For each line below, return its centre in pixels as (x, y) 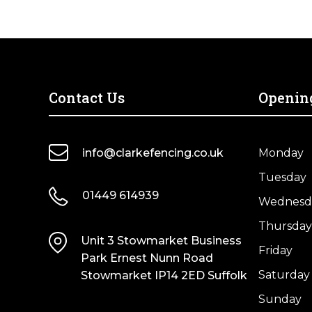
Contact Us (87, 97)
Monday (281, 153)
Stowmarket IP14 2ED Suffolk (164, 275)
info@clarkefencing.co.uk (153, 153)
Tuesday (282, 177)
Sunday (280, 299)
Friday (275, 250)
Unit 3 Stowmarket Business (161, 240)
